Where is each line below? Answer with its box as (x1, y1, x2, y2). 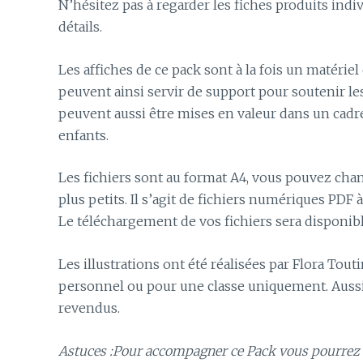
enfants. (58, 126, 109, 143)
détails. (58, 19, 102, 36)
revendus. (58, 300, 120, 316)
